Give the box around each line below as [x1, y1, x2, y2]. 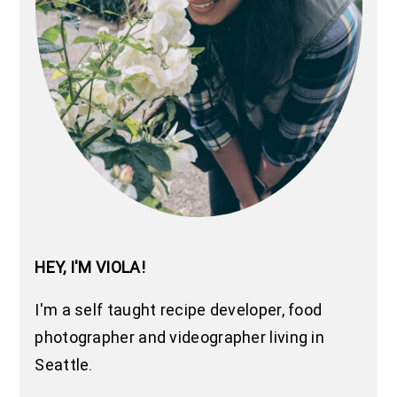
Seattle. [35, 355, 93, 375]
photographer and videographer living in [35, 328, 325, 347]
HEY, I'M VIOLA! [35, 258, 145, 277]
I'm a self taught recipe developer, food [35, 300, 323, 320]
